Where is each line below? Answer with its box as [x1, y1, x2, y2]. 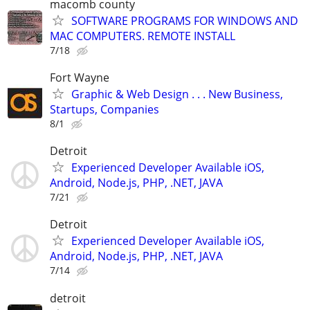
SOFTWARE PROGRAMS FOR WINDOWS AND [71, 12, 298, 28]
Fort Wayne [50, 70, 109, 85]
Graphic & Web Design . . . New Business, [71, 86, 283, 102]
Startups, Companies [50, 102, 159, 117]
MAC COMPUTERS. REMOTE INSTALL [50, 28, 235, 44]
